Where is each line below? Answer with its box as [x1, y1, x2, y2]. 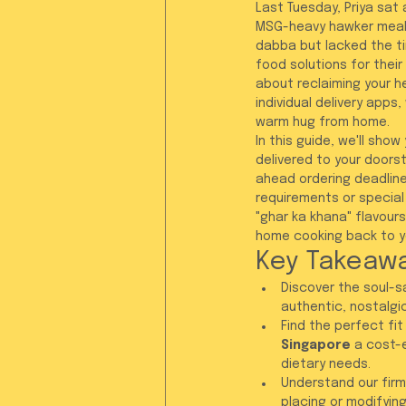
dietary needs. [281, 358, 371, 371]
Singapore [281, 339, 351, 352]
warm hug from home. [256, 116, 390, 129]
